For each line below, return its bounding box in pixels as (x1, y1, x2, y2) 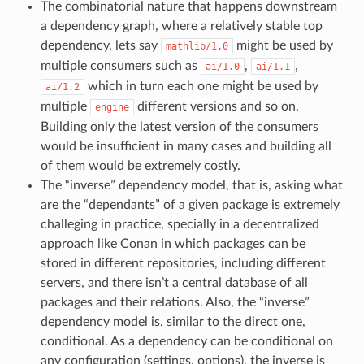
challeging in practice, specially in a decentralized (40, 217, 319, 231)
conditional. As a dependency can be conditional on (40, 334, 333, 348)
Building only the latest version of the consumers (40, 119, 318, 133)
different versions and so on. (133, 99, 299, 113)
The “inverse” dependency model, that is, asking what (40, 178, 343, 192)
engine (94, 101, 129, 113)
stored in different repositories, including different (40, 256, 326, 270)
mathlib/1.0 (165, 40, 228, 52)
